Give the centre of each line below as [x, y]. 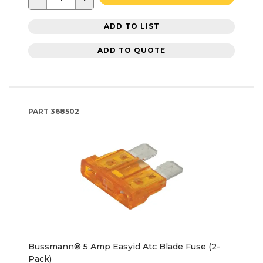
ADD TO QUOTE [131, 50]
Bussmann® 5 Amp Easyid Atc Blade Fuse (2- [124, 246]
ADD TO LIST [131, 26]
